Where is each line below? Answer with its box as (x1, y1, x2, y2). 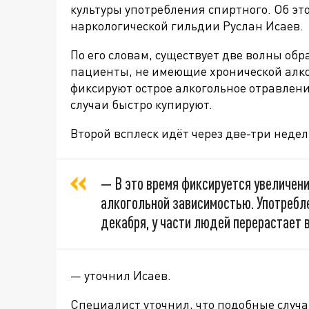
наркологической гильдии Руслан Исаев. (70, 18, 303, 34)
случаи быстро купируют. (70, 97, 212, 112)
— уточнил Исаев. (70, 268, 171, 283)
